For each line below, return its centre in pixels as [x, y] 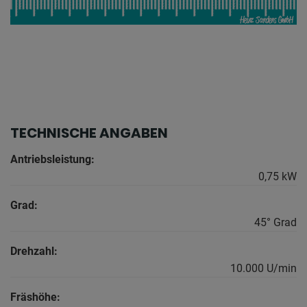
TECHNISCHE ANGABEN [89, 133]
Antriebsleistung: [52, 160]
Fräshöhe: [35, 297]
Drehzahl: [34, 251]
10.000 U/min [263, 269]
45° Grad [275, 223]
